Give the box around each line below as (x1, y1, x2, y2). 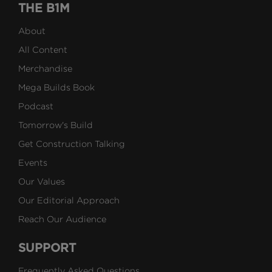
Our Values (18, 177, 65, 186)
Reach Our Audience (18, 214, 106, 224)
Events (18, 158, 47, 168)
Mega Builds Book (18, 83, 95, 92)
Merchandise (18, 64, 72, 73)
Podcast (18, 101, 53, 111)
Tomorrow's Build (18, 120, 93, 130)
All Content (18, 45, 67, 55)
